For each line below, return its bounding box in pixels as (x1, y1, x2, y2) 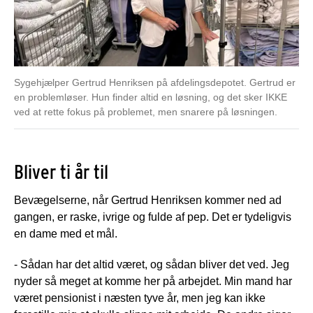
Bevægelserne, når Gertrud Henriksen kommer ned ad (14, 194, 282, 206)
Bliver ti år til (14, 159, 108, 184)
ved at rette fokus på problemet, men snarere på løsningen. (14, 105, 277, 117)
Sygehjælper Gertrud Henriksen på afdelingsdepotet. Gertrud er (14, 76, 296, 88)
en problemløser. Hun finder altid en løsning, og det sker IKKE (14, 91, 287, 103)
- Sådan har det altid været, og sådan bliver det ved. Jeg (14, 258, 289, 270)
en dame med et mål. (14, 227, 117, 240)
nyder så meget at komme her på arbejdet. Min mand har (14, 275, 292, 287)
